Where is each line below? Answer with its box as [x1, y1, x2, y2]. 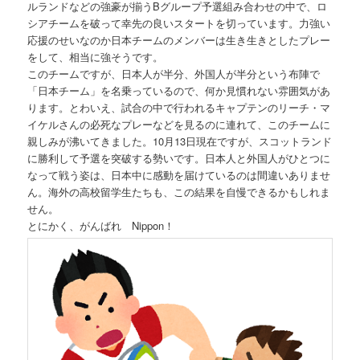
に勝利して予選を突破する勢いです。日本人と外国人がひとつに [27, 149, 331, 166]
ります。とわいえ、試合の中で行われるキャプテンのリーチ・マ [27, 99, 331, 115]
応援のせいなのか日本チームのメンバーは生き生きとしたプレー [27, 31, 331, 47]
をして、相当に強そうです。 [27, 48, 164, 64]
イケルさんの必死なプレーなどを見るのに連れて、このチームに [27, 116, 331, 132]
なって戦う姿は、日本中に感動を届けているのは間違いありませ [27, 166, 331, 182]
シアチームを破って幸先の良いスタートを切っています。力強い [27, 14, 331, 31]
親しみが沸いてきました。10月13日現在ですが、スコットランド [27, 133, 333, 149]
